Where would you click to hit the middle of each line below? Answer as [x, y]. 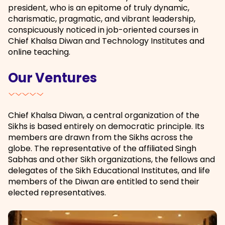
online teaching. [39, 52]
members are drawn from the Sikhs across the [100, 138]
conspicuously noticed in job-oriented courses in [103, 30]
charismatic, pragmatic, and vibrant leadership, [102, 19]
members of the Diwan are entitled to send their [104, 182]
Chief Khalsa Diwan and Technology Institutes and [106, 41]
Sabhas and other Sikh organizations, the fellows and [111, 160]
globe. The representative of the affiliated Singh [102, 149]
